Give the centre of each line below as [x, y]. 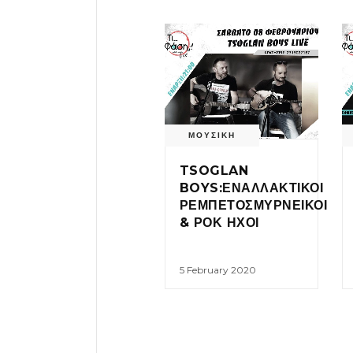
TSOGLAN [214, 171]
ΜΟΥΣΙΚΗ [212, 136]
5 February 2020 [218, 270]
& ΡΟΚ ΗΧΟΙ [219, 223]
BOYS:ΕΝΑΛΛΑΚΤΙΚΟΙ [252, 188]
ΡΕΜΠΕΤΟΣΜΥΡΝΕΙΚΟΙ [254, 206]
